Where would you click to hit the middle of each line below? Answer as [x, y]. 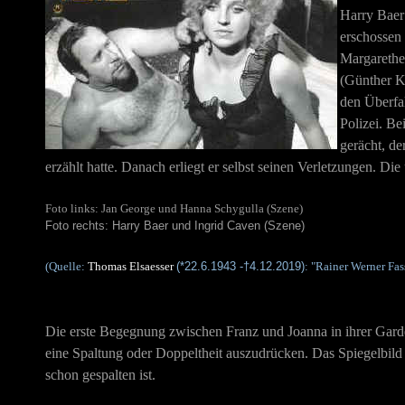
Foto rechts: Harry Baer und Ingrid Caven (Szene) [175, 226]
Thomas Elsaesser [131, 266]
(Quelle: [66, 266]
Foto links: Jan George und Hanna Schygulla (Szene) [174, 208]
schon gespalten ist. [100, 375]
